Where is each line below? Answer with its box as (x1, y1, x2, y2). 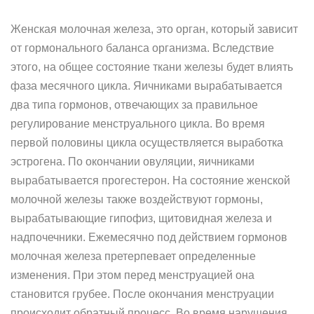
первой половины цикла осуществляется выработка (11, 137, 283, 149)
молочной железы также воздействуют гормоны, (11, 193, 263, 205)
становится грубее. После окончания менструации (11, 288, 274, 300)
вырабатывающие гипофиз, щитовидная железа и (11, 212, 272, 224)
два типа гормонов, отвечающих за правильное (11, 99, 258, 111)
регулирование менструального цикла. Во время (11, 118, 265, 130)
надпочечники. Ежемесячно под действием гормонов (11, 231, 287, 243)
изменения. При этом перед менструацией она (11, 269, 254, 281)
